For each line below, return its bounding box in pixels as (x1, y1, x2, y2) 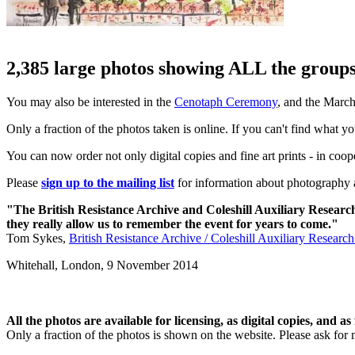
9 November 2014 (107, 258, 198, 272)
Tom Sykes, (6, 231, 69, 245)
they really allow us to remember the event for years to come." (6, 216, 338, 231)
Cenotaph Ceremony (174, 94, 277, 109)
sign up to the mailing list (41, 175, 174, 189)
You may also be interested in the (6, 94, 174, 109)
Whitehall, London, (6, 258, 107, 272)
